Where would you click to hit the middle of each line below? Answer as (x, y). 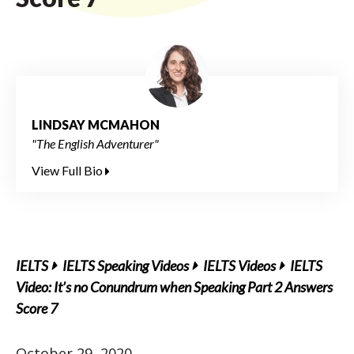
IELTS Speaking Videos (126, 265)
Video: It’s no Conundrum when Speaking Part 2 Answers (174, 287)
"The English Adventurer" (95, 143)
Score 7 (37, 308)
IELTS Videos (239, 265)
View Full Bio (68, 170)
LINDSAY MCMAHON (96, 124)
